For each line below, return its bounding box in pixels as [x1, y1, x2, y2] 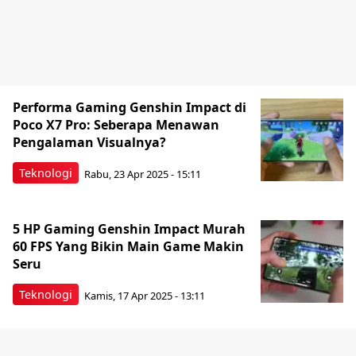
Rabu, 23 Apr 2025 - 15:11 [84, 166, 201, 181]
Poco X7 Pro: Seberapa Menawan [13, 116, 219, 133]
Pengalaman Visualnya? [13, 133, 169, 151]
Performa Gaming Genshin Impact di [13, 99, 246, 116]
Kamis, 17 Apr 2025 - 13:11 [84, 288, 205, 303]
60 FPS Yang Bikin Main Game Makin [13, 238, 244, 255]
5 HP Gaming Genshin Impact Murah [13, 220, 246, 238]
